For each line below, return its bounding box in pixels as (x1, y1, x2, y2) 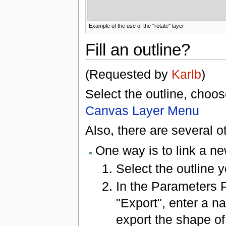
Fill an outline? (85, 40, 190, 59)
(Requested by (85, 67, 172, 81)
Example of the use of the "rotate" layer (88, 23, 184, 29)
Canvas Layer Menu (85, 103, 199, 118)
